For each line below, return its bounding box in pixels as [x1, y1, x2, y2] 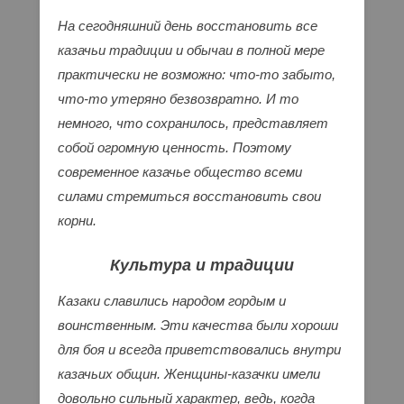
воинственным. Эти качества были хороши [58, 317, 338, 334]
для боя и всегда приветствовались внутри [58, 342, 341, 358]
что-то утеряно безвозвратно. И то [58, 91, 298, 107]
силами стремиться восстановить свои [58, 188, 321, 205]
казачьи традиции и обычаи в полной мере [58, 42, 325, 59]
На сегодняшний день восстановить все [58, 18, 317, 34]
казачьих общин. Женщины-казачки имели [58, 366, 320, 382]
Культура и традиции [110, 256, 294, 275]
